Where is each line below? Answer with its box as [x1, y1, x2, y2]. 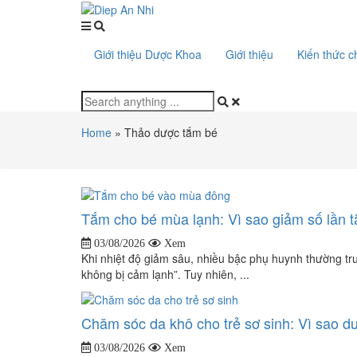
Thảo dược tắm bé [124, 124, 218, 141]
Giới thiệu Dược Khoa [94, 46, 202, 63]
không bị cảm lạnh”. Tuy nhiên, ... [81, 265, 249, 282]
